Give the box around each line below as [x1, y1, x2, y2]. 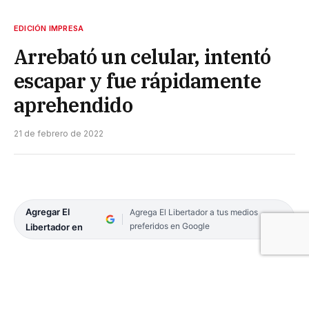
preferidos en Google [129, 220, 210, 231]
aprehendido [14, 91, 133, 118]
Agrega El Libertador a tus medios [129, 206, 258, 217]
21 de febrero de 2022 [14, 128, 103, 139]
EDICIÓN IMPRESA [14, 23, 84, 33]
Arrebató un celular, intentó [14, 43, 271, 70]
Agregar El [26, 206, 70, 217]
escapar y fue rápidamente [14, 67, 261, 94]
